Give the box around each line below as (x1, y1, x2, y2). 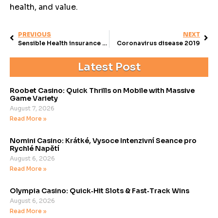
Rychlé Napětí (10, 144, 59, 153)
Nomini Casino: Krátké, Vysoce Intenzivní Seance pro (10, 136, 197, 145)
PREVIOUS (18, 30, 51, 38)
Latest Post (77, 60, 141, 73)
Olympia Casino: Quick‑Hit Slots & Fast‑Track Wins (10, 186, 189, 195)
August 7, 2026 (10, 104, 54, 112)
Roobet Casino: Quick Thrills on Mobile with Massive (10, 86, 195, 95)
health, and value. (10, 2, 78, 13)
